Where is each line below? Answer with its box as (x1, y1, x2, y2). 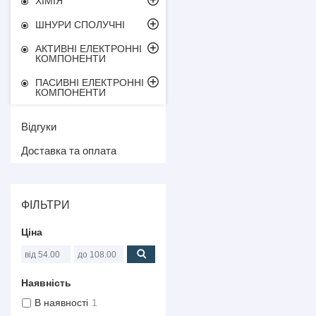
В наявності (34, 297, 88, 309)
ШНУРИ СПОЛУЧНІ (35, 19, 125, 30)
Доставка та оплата (21, 145, 116, 157)
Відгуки (21, 121, 56, 133)
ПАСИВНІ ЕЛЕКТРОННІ (35, 77, 144, 88)
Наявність (21, 277, 71, 288)
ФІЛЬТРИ (21, 199, 70, 211)
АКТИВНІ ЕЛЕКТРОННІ (35, 43, 142, 54)
